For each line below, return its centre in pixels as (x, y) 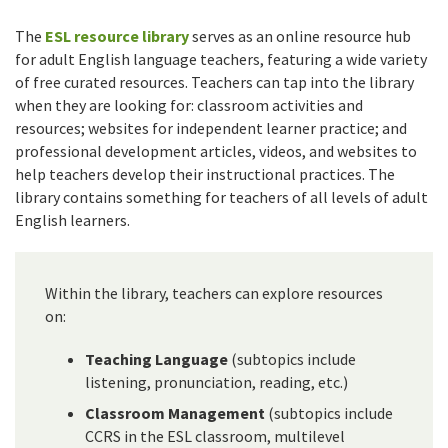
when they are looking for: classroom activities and (189, 105)
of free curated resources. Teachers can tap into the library (214, 82)
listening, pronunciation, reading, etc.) (216, 382)
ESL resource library (117, 36)
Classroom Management (175, 413)
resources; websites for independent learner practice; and (211, 128)
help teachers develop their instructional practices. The (205, 174)
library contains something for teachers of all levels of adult (221, 197)
